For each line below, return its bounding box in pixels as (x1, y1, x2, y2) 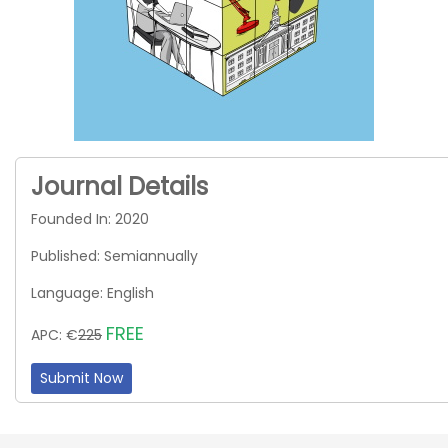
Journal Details (31, 170, 208, 203)
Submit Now (40, 368, 123, 388)
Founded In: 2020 (31, 209, 149, 229)
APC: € (31, 325, 78, 345)
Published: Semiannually (31, 246, 198, 266)
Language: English (31, 283, 154, 303)
